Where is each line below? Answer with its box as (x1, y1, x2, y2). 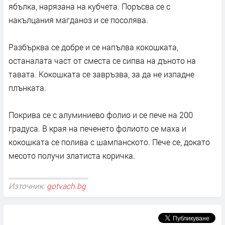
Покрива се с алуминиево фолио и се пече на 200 (9, 109, 193, 121)
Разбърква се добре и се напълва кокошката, (9, 42, 178, 53)
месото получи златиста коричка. (9, 150, 135, 161)
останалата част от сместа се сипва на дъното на (9, 55, 196, 66)
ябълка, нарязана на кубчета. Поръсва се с (9, 1, 170, 12)
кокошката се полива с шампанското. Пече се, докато (9, 137, 210, 148)
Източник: (9, 181, 47, 191)
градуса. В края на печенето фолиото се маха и (9, 123, 186, 134)
